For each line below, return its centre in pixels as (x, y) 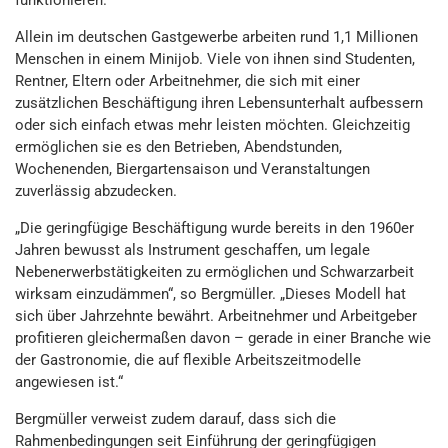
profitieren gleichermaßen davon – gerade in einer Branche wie (223, 338)
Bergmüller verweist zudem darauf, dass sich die (175, 419)
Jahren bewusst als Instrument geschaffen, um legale (192, 250)
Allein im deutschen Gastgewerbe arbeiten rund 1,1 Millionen (216, 37)
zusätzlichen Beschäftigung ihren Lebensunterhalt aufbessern (219, 103)
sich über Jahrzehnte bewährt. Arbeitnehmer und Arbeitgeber (216, 316)
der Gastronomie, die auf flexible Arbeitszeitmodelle (188, 360)
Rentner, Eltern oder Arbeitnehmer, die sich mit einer (187, 81)
